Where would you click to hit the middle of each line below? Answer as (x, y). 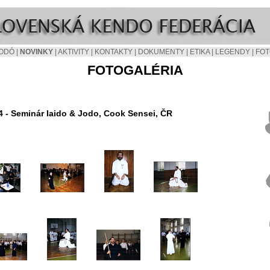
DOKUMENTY (161, 52)
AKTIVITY (73, 52)
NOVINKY (36, 52)
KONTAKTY (113, 52)
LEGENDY (232, 52)
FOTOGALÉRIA (135, 70)
